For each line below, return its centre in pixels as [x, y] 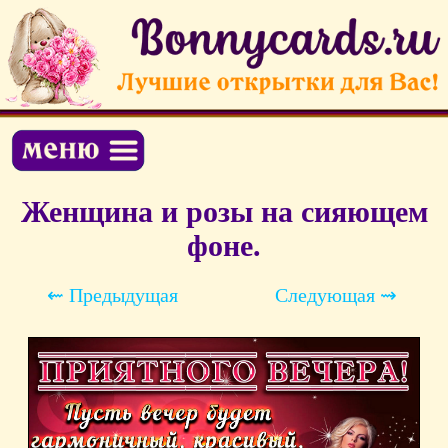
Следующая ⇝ [336, 295]
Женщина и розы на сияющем [224, 212]
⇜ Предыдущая [112, 295]
